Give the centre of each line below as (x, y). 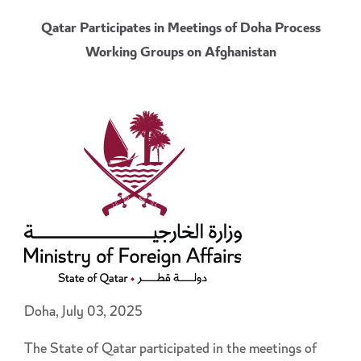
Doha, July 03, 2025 (83, 313)
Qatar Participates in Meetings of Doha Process (180, 29)
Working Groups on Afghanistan (180, 54)
